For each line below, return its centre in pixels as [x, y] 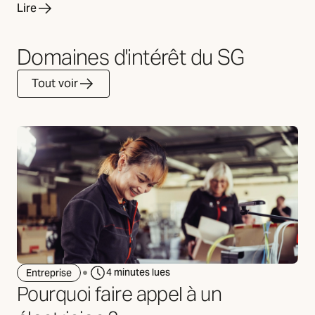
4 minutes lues [138, 272]
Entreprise [49, 273]
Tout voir [55, 83]
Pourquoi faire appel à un [120, 294]
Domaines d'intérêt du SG [131, 57]
